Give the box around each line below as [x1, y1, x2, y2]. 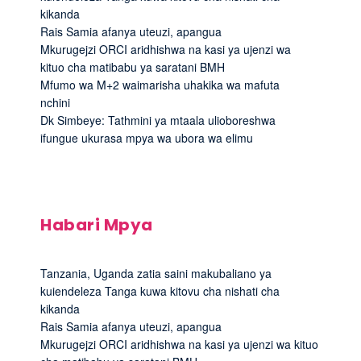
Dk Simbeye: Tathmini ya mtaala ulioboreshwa [40, 112, 276, 129]
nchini [40, 94, 70, 111]
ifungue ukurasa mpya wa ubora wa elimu [40, 130, 253, 147]
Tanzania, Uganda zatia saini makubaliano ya [40, 265, 272, 282]
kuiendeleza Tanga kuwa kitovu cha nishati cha [40, 283, 280, 300]
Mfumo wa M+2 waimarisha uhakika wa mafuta [40, 77, 280, 93]
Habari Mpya [40, 214, 153, 237]
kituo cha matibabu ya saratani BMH [40, 59, 225, 76]
